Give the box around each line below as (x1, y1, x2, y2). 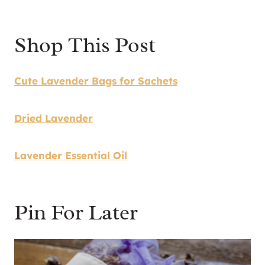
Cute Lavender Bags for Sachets (14, 75, 177, 87)
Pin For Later (14, 199, 138, 226)
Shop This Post (14, 31, 156, 59)
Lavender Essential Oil (14, 149, 127, 161)
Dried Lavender (14, 112, 93, 124)
